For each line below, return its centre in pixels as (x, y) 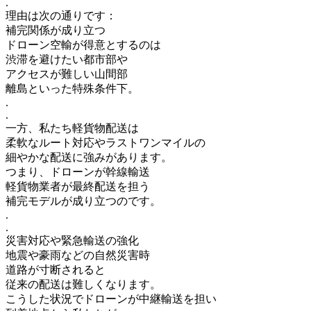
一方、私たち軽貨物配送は (72, 128)
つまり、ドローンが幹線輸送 (78, 171)
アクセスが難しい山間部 (67, 74)
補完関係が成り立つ (56, 30)
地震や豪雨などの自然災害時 (78, 255)
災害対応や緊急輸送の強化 (72, 240)
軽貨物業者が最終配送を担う (78, 186)
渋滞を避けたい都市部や (67, 59)
